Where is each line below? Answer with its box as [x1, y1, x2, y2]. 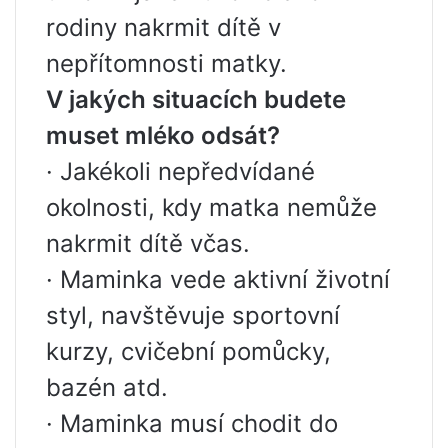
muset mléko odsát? [46, 121, 280, 150]
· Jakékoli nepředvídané [46, 157, 315, 186]
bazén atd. [46, 373, 168, 402]
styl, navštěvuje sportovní [46, 301, 340, 330]
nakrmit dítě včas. [46, 229, 250, 258]
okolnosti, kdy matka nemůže [46, 193, 377, 222]
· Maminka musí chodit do [46, 409, 338, 438]
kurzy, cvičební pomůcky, [46, 337, 331, 366]
